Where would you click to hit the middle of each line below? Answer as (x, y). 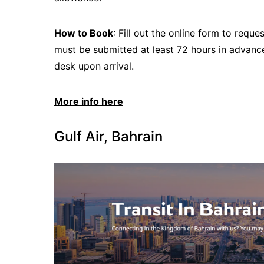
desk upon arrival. (94, 66)
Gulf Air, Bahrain (108, 136)
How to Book (84, 33)
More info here (89, 101)
